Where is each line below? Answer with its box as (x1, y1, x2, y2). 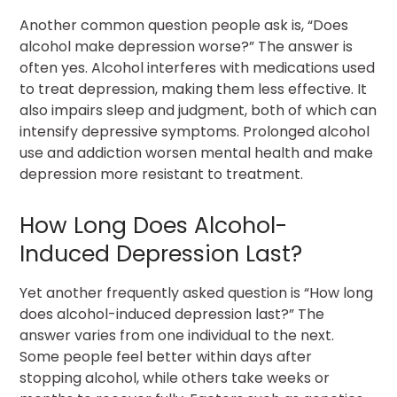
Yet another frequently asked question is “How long (19, 283, 374, 304)
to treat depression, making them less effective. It (19, 79, 368, 100)
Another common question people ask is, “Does (19, 15, 349, 36)
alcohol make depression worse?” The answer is (19, 36, 354, 58)
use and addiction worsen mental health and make (19, 143, 374, 164)
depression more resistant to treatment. (19, 164, 304, 185)
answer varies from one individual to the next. (19, 325, 335, 346)
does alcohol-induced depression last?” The (19, 304, 325, 325)
